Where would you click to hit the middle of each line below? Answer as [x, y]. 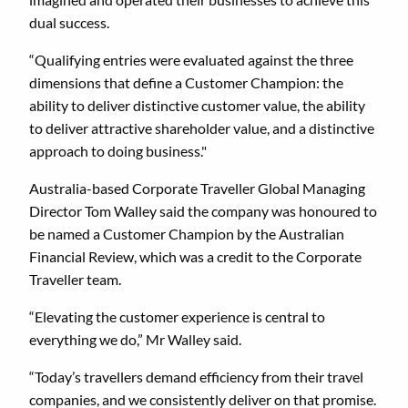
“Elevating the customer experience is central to [177, 316]
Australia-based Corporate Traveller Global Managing [197, 188]
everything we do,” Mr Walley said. [137, 339]
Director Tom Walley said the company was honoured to [203, 210]
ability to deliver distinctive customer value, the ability [197, 105]
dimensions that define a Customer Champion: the [186, 82]
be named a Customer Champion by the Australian [187, 233]
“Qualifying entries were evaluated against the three [191, 59]
